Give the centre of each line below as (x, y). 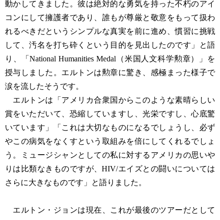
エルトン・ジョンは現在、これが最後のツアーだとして (110, 210)
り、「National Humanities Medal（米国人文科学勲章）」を (110, 59)
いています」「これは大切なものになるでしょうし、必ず (110, 127)
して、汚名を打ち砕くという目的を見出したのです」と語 (110, 45)
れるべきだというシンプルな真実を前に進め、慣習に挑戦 (110, 31)
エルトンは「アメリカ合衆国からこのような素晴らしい (110, 100)
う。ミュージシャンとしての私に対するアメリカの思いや (110, 155)
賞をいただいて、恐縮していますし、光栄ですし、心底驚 (110, 114)
